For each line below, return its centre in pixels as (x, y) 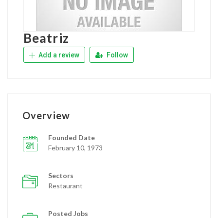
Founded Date (72, 137)
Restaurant (65, 186)
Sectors (61, 175)
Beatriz (46, 38)
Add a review (58, 55)
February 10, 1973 (75, 148)
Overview (46, 115)
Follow (117, 55)
